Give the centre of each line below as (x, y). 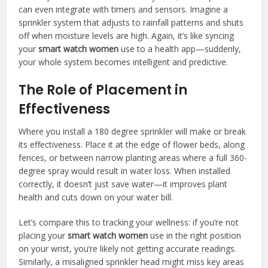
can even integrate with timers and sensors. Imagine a (124, 9)
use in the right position (195, 235)
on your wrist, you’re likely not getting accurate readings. (128, 248)
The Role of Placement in (103, 90)
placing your (43, 235)
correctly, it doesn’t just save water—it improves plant (123, 184)
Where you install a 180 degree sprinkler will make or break (133, 131)
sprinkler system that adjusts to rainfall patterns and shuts (131, 22)
